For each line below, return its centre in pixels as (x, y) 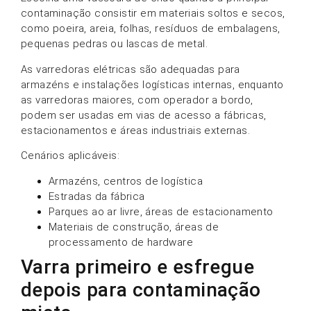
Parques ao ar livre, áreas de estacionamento (161, 211)
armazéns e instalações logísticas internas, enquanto (152, 84)
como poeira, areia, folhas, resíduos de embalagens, (151, 29)
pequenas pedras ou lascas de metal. (114, 44)
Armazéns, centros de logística (126, 181)
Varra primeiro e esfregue (137, 267)
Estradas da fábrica (97, 196)
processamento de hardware (121, 242)
